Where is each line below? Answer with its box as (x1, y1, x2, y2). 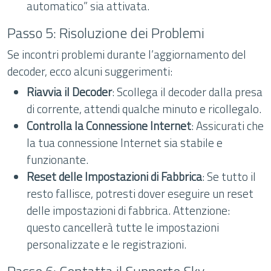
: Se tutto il (202, 168, 256, 185)
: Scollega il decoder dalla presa (112, 83, 263, 100)
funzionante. (27, 151, 88, 168)
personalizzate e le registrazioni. (27, 235, 186, 253)
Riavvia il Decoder (27, 83, 112, 100)
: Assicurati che (191, 117, 264, 134)
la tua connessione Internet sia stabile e (27, 134, 223, 151)
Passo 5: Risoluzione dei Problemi (7, 22, 204, 44)
